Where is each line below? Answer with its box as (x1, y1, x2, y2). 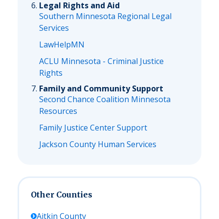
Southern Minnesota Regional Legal (39, 11, 172, 22)
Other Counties (31, 190, 92, 199)
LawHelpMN (39, 39, 85, 50)
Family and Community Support (39, 83, 163, 94)
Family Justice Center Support (39, 122, 147, 133)
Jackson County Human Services (39, 139, 156, 150)
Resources (39, 106, 77, 116)
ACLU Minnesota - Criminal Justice (39, 56, 164, 66)
